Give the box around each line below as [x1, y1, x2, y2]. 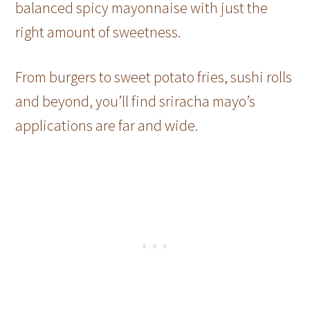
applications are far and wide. [15, 115, 201, 135]
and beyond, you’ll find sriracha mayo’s [15, 91, 256, 111]
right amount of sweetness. [15, 21, 184, 42]
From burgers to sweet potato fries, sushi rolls [15, 66, 293, 86]
